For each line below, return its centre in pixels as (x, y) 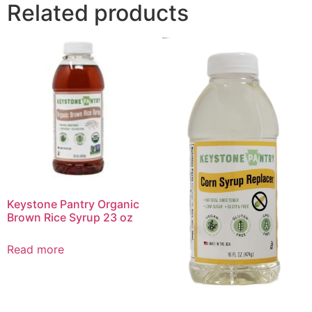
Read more (36, 249)
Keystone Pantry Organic (73, 204)
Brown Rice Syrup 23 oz (70, 217)
